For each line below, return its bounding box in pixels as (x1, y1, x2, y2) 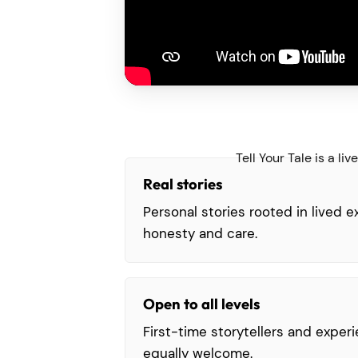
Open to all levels (143, 295, 260, 314)
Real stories (143, 175, 222, 194)
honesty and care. (143, 225, 257, 243)
